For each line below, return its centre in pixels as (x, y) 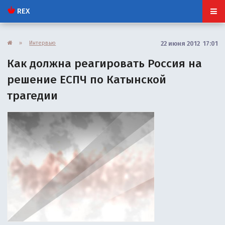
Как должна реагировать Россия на (105, 63)
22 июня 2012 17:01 (189, 43)
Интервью (43, 42)
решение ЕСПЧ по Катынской (87, 79)
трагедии (33, 95)
